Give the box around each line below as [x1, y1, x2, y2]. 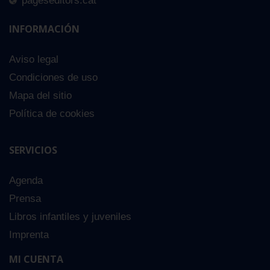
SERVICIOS [9, 143, 57, 157]
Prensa [9, 193, 41, 205]
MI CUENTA [9, 253, 63, 266]
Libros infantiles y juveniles [9, 211, 131, 223]
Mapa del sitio [9, 90, 72, 102]
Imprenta [9, 229, 49, 241]
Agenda [9, 175, 43, 187]
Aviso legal [9, 54, 58, 66]
